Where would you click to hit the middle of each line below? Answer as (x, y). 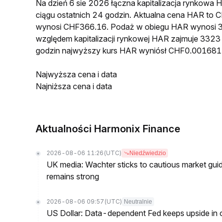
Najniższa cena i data (74, 86)
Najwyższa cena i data (76, 74)
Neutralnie (138, 202)
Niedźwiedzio (148, 153)
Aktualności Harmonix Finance (108, 129)
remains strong (73, 176)
